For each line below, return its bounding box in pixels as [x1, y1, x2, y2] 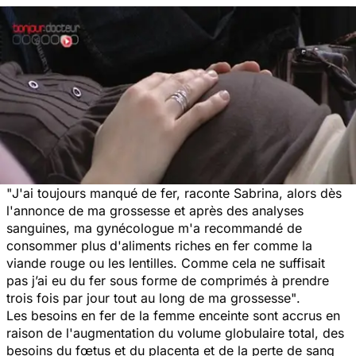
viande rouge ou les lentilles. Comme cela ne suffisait [6, 254, 325, 271]
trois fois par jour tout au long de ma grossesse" [6, 289, 296, 306]
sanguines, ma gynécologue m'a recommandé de [6, 219, 302, 236]
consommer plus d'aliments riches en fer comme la [6, 237, 312, 253]
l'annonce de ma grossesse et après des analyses [6, 202, 304, 219]
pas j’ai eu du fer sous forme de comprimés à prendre [6, 272, 329, 288]
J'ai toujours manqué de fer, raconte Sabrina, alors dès [12, 184, 342, 201]
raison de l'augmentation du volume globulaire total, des [6, 324, 344, 341]
